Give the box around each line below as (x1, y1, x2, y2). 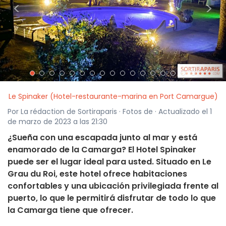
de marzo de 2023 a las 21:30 (8, 117, 107, 127)
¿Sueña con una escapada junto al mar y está (8, 132, 197, 144)
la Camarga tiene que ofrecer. (8, 204, 133, 216)
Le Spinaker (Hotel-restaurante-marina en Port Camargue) (8, 91, 218, 102)
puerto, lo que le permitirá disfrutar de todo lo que (8, 192, 216, 204)
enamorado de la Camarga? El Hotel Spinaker (8, 144, 196, 156)
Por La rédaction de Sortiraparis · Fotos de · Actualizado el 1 (8, 106, 212, 117)
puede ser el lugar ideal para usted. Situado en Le (8, 156, 211, 168)
